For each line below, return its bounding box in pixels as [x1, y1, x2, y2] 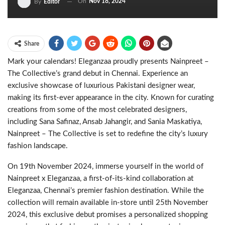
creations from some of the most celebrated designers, [8, 106, 187, 114]
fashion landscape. [8, 142, 68, 150]
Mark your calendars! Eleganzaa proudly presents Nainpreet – [8, 58, 209, 65]
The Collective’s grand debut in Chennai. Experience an [8, 70, 188, 77]
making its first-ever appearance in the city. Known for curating [8, 94, 214, 101]
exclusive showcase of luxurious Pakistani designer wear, [8, 82, 195, 89]
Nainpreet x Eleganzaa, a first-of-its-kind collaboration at [8, 175, 193, 182]
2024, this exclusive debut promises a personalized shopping [8, 211, 208, 218]
